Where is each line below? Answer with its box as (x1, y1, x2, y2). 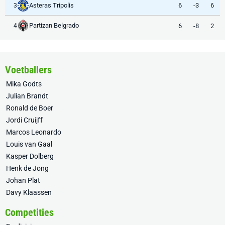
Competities (5, 206, 54, 218)
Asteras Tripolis (29, 1, 74, 9)
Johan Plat (6, 176, 40, 184)
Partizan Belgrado (29, 22, 79, 29)
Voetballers (5, 64, 52, 76)
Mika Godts (6, 80, 42, 88)
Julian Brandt (6, 92, 48, 100)
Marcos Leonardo (6, 128, 61, 136)
